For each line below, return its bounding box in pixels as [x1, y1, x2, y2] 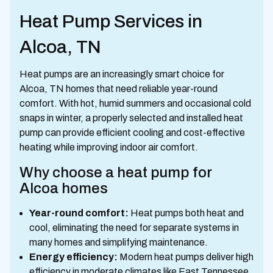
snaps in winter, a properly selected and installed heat [19, 112, 243, 123]
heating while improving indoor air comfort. [19, 141, 198, 152]
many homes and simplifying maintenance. [29, 236, 208, 247]
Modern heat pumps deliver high [118, 251, 253, 262]
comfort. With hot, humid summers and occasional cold [19, 97, 251, 108]
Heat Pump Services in [19, 11, 202, 31]
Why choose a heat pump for [19, 164, 212, 180]
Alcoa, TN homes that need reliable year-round [19, 83, 218, 94]
